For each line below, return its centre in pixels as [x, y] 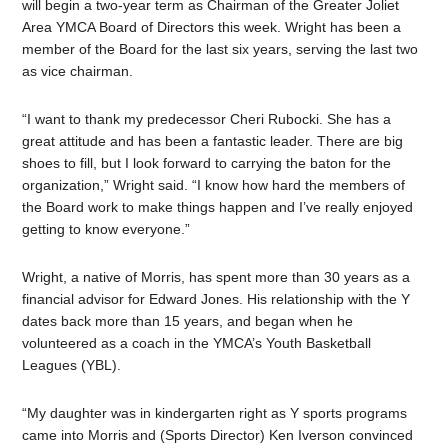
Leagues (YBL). [72, 365]
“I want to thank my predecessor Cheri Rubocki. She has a [207, 119]
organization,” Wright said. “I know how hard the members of [214, 185]
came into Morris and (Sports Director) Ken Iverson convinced [218, 435]
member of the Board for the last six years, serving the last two [220, 49]
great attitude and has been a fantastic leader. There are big [213, 141]
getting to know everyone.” [106, 229]
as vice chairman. [78, 71]
